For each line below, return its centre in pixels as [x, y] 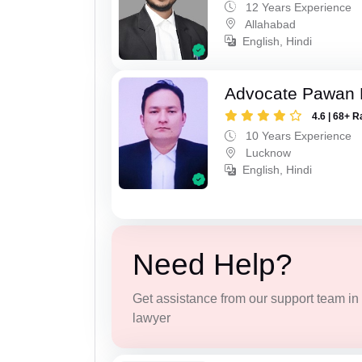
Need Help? [212, 264]
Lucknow [267, 153]
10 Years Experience [297, 136]
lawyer [151, 318]
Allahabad [269, 24]
